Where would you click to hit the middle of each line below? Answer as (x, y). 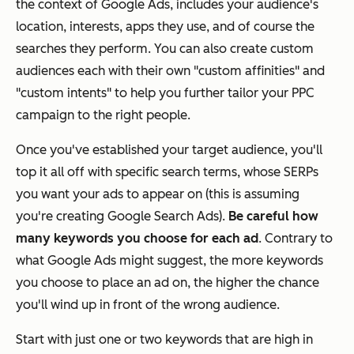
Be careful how (273, 217)
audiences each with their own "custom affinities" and (170, 71)
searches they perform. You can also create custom (165, 49)
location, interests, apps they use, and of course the (165, 27)
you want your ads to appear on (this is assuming (158, 194)
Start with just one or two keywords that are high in (164, 340)
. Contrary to (296, 239)
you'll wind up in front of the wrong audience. (148, 305)
